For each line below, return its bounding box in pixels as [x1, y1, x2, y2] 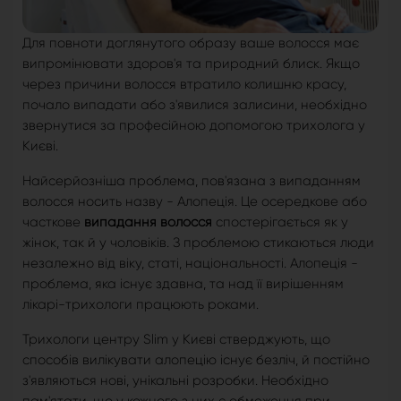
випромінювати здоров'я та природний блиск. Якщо [22, 55, 360, 73]
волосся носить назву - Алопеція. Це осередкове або [22, 193, 367, 210]
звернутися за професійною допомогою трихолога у [22, 117, 365, 134]
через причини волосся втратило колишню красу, [22, 76, 346, 93]
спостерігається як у [212, 214, 348, 231]
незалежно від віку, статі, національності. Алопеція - [22, 255, 358, 272]
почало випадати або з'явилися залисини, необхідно [22, 97, 367, 114]
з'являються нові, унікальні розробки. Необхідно [22, 372, 328, 389]
